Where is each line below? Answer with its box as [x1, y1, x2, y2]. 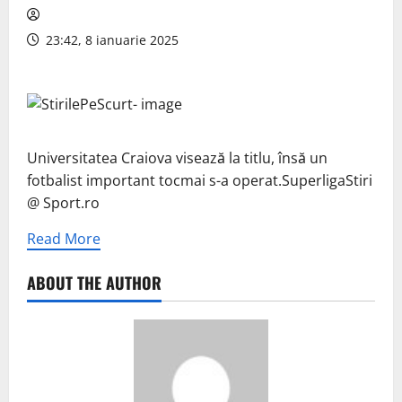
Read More [27, 229, 100, 249]
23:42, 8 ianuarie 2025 [42, 31, 179, 49]
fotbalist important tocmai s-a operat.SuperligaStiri [27, 170, 372, 191]
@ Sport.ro [27, 193, 100, 214]
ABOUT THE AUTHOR [27, 271, 162, 295]
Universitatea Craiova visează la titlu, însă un [27, 148, 328, 169]
